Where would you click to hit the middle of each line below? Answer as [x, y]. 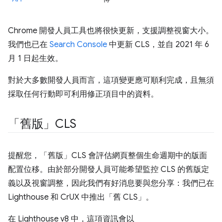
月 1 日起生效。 [35, 58]
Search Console [78, 45]
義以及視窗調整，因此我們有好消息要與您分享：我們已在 [111, 183]
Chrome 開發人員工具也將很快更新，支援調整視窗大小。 [111, 31]
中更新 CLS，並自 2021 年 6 [158, 45]
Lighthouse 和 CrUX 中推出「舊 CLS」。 [81, 197]
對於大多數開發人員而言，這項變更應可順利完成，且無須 [111, 80]
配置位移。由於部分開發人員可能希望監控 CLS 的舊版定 [109, 169]
